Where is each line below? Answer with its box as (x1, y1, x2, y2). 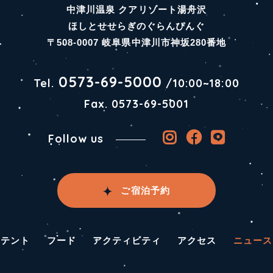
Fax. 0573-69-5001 (83, 97, 190, 112)
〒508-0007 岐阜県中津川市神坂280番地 (47, 37, 226, 48)
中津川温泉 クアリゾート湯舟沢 (66, 4, 207, 15)
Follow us (48, 132, 104, 146)
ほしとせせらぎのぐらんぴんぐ (68, 21, 205, 32)
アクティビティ (92, 235, 161, 246)
